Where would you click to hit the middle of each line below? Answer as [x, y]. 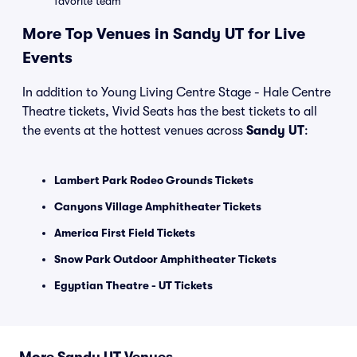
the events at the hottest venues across [134, 131]
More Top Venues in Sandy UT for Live [164, 34]
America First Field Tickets [125, 233]
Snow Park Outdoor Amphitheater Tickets [165, 259]
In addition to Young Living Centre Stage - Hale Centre [177, 92]
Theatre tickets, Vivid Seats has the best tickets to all [170, 112]
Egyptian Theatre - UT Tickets [133, 285]
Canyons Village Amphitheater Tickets [158, 206]
